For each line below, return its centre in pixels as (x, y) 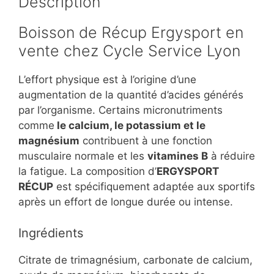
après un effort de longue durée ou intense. (126, 202)
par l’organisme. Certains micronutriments (120, 110)
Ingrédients (51, 233)
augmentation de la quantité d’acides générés (131, 95)
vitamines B (178, 156)
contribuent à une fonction (146, 141)
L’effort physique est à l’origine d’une (107, 80)
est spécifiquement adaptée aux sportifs (154, 187)
